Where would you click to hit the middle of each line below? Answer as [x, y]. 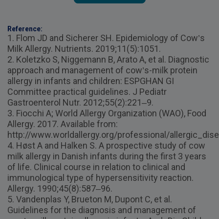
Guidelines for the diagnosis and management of [102, 210]
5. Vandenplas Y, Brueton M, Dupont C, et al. [90, 199]
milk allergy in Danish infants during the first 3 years [107, 156]
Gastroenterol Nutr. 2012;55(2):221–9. [80, 102]
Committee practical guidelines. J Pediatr [87, 91]
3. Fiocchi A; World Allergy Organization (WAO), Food [107, 113]
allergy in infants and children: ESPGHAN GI [91, 81]
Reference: [25, 29]
